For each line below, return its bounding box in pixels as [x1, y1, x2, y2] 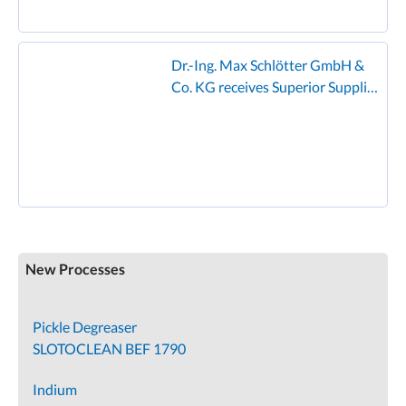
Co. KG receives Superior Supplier [171, 78, 380, 95]
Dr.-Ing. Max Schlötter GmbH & [171, 56, 364, 73]
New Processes [25, 260, 125, 277]
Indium [33, 381, 77, 398]
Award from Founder [171, 100, 301, 117]
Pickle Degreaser [33, 318, 137, 335]
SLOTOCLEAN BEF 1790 [33, 340, 186, 357]
